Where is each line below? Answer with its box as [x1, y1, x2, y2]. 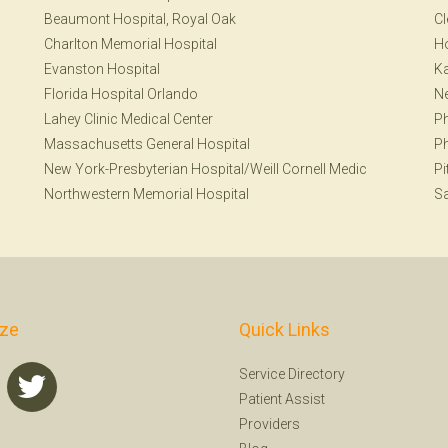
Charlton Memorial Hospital [44, 36, 217, 52]
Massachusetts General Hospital [44, 136, 250, 152]
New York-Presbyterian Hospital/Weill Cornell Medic [44, 161, 367, 177]
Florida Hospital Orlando [44, 86, 198, 102]
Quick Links [239, 319, 330, 340]
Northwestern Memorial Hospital [44, 186, 249, 202]
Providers [239, 416, 300, 432]
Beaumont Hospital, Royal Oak [44, 11, 236, 27]
